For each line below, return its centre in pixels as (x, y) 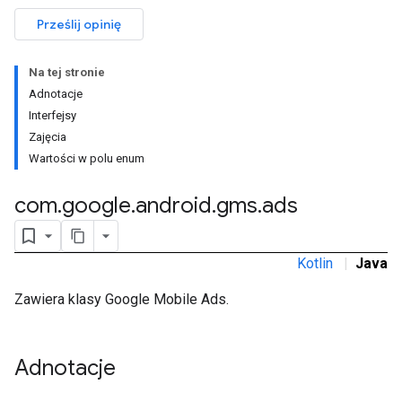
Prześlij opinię (79, 24)
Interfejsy (52, 115)
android (174, 205)
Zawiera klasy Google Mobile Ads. (122, 299)
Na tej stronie (67, 72)
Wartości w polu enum (87, 158)
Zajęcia (48, 137)
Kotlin (315, 263)
